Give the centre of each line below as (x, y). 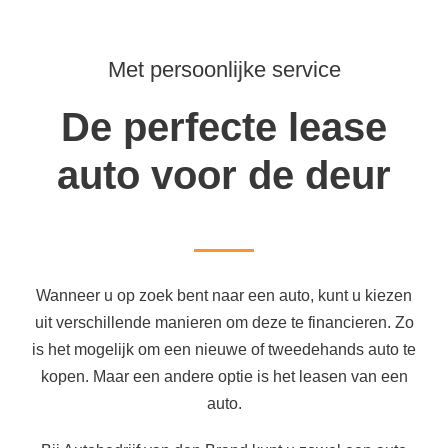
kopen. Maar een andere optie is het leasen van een (224, 377)
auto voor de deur (224, 175)
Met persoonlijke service (224, 70)
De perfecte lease (224, 127)
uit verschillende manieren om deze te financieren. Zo (224, 323)
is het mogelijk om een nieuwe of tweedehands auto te (224, 350)
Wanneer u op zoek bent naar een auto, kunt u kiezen (224, 296)
